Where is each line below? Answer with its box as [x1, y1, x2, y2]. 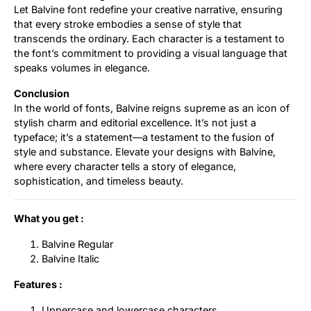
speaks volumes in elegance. [14, 61, 150, 74]
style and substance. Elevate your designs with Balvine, [14, 145, 276, 158]
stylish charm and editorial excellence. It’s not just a [14, 116, 256, 128]
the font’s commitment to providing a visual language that [14, 47, 287, 59]
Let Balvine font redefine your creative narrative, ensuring [14, 3, 283, 15]
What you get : [14, 212, 84, 224]
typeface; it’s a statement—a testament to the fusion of [14, 131, 274, 143]
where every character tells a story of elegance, [14, 160, 236, 172]
